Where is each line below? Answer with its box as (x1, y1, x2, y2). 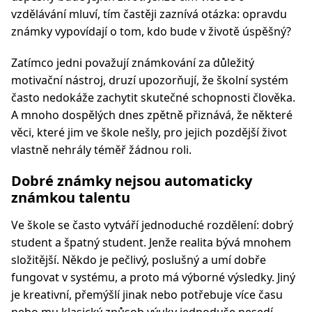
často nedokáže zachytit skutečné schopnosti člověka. (11, 90, 295, 105)
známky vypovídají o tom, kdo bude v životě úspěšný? (11, 24, 291, 39)
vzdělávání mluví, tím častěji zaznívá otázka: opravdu (11, 6, 287, 22)
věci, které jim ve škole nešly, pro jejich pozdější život (11, 125, 287, 140)
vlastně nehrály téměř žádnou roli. (11, 142, 192, 157)
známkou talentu (11, 188, 130, 207)
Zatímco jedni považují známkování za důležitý (11, 55, 254, 70)
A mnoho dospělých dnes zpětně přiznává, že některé (11, 107, 292, 123)
